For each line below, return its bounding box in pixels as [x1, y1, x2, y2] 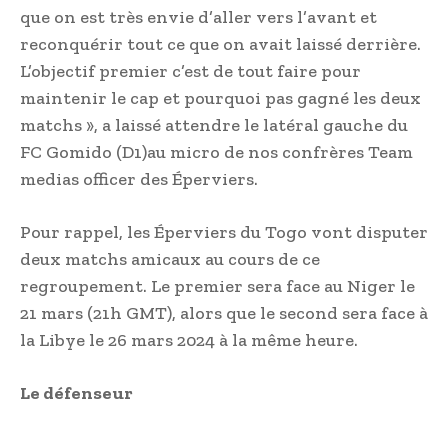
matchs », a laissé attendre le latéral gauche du [20, 114, 408, 137]
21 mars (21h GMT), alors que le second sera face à [20, 302, 428, 325]
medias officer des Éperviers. [20, 168, 258, 191]
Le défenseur [20, 382, 133, 405]
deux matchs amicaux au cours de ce [20, 248, 320, 271]
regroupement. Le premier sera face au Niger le [20, 275, 415, 298]
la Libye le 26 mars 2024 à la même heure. [20, 329, 358, 352]
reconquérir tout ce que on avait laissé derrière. [20, 33, 421, 56]
